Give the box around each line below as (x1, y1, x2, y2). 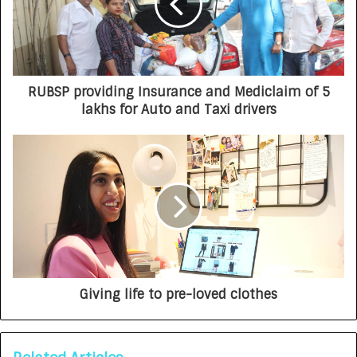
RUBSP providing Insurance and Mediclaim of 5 (27, 84, 330, 101)
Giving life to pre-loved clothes (80, 286, 277, 304)
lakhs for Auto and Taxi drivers (80, 101, 277, 119)
